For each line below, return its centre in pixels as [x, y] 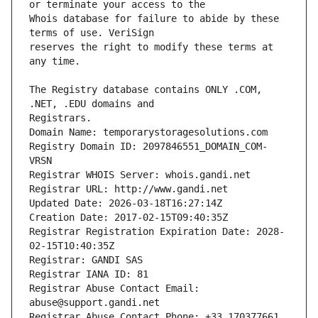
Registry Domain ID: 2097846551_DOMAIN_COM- [148, 147]
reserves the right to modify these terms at [151, 47]
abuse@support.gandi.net [94, 303]
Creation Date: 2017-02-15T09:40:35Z [128, 218]
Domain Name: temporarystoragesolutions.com [148, 132]
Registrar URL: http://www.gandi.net [128, 189]
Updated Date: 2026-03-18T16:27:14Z [126, 203]
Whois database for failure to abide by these [154, 19]
